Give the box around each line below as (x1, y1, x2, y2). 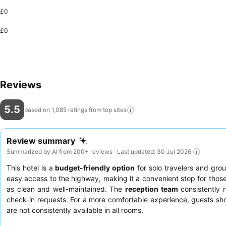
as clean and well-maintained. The (7, 184, 125, 193)
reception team (125, 184, 178, 193)
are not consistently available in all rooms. (7, 205, 143, 214)
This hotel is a (7, 163, 55, 172)
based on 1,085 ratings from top (24, 105, 112, 114)
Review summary (7, 136, 75, 146)
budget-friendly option (55, 163, 135, 172)
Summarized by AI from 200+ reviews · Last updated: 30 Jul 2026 (7, 147, 191, 155)
